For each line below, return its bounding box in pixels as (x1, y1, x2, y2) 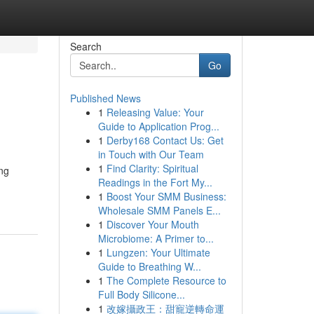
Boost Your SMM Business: (106, 189, 226, 203)
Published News (69, 91, 141, 105)
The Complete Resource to (106, 273, 226, 287)
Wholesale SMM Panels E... (97, 203, 221, 217)
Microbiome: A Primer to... (97, 231, 214, 245)
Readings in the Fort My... (97, 175, 212, 189)
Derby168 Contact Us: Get (106, 133, 224, 147)
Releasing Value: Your (106, 105, 204, 119)
